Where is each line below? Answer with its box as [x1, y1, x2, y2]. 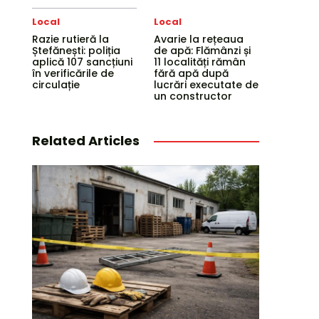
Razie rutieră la [31, 32, 109, 46]
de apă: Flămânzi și [154, 43, 251, 58]
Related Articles [31, 132, 140, 150]
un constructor [154, 89, 233, 103]
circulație [31, 78, 80, 92]
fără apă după [154, 66, 229, 80]
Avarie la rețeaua [154, 32, 244, 46]
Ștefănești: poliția [31, 43, 120, 58]
